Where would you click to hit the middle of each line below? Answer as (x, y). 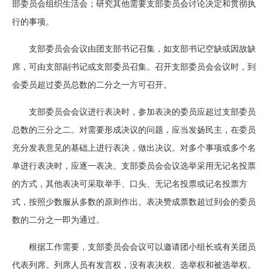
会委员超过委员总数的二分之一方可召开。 (92, 85)
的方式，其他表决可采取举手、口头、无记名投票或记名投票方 (130, 184)
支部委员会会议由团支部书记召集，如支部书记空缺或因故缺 (142, 49)
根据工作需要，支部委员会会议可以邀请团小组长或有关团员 (142, 247)
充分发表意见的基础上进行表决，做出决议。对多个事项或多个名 (134, 148)
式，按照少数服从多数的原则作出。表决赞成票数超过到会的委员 (134, 202)
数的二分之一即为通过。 (58, 220)
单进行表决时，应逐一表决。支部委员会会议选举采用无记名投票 (134, 166)
